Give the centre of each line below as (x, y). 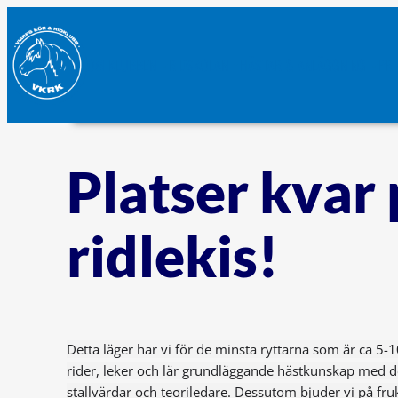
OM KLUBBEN (122, 64)
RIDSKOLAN (198, 64)
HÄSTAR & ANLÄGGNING (303, 64)
